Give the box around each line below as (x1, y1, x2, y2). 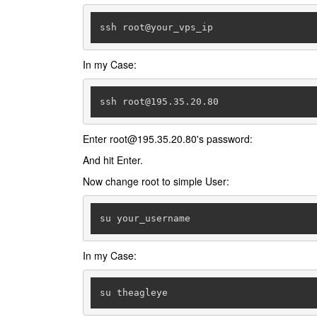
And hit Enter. (83, 153, 143, 167)
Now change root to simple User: (83, 174, 229, 188)
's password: (197, 132, 253, 146)
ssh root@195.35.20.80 (99, 96, 219, 107)
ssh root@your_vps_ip (99, 21, 213, 33)
